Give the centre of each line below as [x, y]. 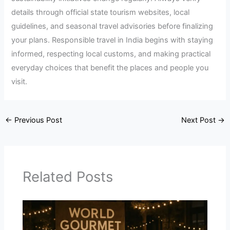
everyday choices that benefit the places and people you [110, 68]
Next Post [200, 120]
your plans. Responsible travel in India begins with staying [112, 40]
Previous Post [37, 120]
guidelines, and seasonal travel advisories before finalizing [112, 26]
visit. [20, 81]
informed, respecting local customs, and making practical [111, 54]
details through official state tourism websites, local [101, 12]
